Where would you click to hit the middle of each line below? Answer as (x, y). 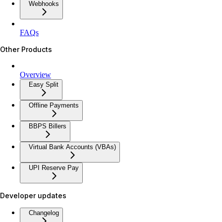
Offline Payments (54, 105)
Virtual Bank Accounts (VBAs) (72, 147)
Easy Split (44, 84)
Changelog (44, 213)
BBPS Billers (48, 126)
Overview (35, 74)
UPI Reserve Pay (54, 167)
